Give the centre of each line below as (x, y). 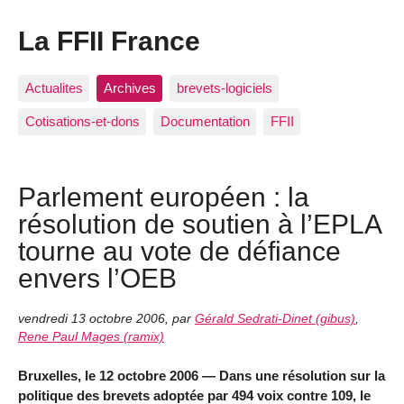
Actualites (54, 87)
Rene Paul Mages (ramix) (91, 336)
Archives (129, 87)
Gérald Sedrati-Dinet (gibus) (275, 318)
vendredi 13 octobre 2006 (92, 318)
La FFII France (109, 41)
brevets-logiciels (224, 87)
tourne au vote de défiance (179, 251)
